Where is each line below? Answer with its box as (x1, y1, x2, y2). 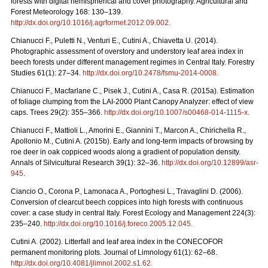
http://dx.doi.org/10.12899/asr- (162, 158, 258, 167)
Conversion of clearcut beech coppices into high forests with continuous (11, 197, 243, 206)
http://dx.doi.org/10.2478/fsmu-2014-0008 (83, 68, 217, 77)
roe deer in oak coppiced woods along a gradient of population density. (11, 147, 240, 156)
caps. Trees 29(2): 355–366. (11, 108, 104, 117)
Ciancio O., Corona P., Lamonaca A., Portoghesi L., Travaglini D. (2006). (11, 187, 243, 196)
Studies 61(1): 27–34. (11, 68, 83, 77)
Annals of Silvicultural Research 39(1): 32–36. (11, 158, 162, 167)
